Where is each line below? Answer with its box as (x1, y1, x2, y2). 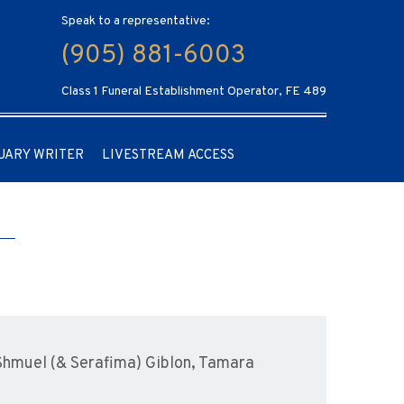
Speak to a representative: (61, 14, 210, 29)
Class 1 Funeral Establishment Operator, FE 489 (61, 84, 326, 99)
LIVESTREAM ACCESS (102, 146, 234, 164)
